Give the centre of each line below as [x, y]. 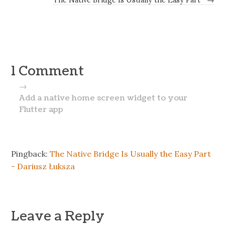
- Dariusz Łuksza [43, 166]
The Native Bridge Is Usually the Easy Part [131, 153]
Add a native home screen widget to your [103, 98]
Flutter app [41, 109]
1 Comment [48, 71]
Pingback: [31, 153]
